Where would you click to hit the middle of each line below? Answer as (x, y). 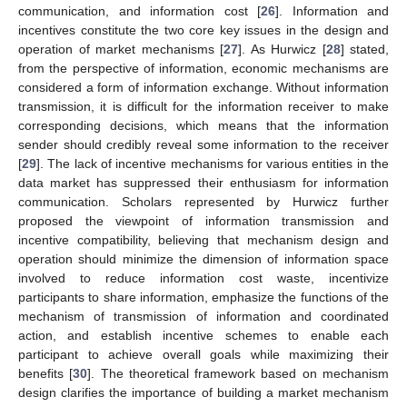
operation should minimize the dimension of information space (203, 258)
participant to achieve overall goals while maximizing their (203, 354)
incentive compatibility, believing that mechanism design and (203, 239)
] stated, (364, 49)
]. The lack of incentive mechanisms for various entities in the (213, 163)
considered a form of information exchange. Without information (203, 87)
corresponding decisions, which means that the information (203, 125)
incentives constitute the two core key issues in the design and (203, 30)
